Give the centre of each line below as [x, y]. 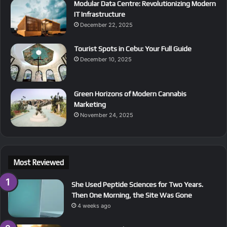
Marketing [90, 104]
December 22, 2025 [106, 25]
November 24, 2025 [107, 115]
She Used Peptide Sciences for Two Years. [137, 184]
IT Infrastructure [100, 14]
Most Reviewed [39, 162]
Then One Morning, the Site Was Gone [132, 195]
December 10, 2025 [106, 59]
